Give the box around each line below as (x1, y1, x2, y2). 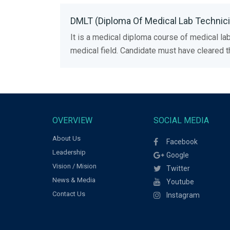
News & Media (52, 176, 95, 184)
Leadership (52, 148, 86, 156)
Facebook (166, 137, 198, 146)
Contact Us (52, 189, 85, 198)
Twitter (166, 164, 190, 172)
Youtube (166, 177, 194, 186)
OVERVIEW (52, 115, 92, 125)
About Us (52, 134, 81, 142)
